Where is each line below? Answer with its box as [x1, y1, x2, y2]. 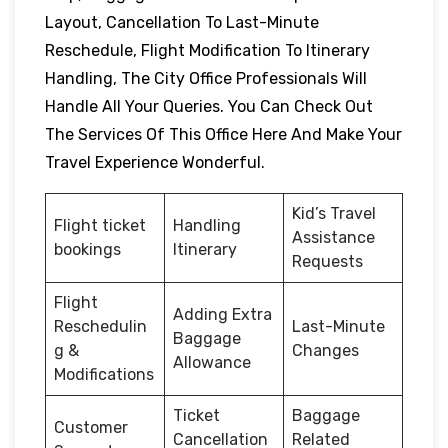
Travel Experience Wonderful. [45, 152, 269, 172]
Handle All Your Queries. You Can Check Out [45, 96, 373, 116]
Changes [292, 340, 359, 360]
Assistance [292, 227, 375, 247]
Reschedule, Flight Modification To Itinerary [45, 40, 370, 60]
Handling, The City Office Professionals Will [45, 68, 367, 88]
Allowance [173, 352, 251, 372]
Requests [292, 251, 363, 271]
